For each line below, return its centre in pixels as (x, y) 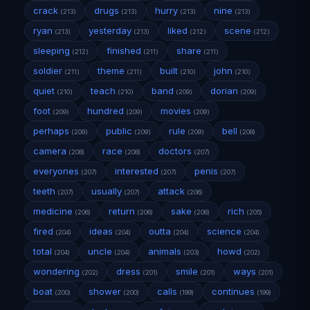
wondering (57, 272)
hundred (106, 111)
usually (107, 191)
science (225, 231)
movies (176, 111)
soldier (48, 71)
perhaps (52, 131)
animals (165, 252)
